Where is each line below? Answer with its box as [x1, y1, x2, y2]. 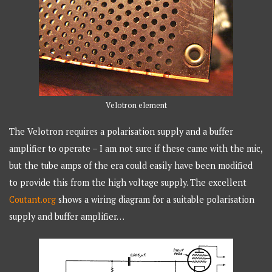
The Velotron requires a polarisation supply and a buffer [9, 126, 234, 138]
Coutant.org [9, 194, 56, 206]
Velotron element [105, 100, 167, 111]
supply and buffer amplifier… [9, 211, 125, 223]
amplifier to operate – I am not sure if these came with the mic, [9, 143, 263, 155]
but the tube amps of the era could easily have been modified [9, 160, 253, 172]
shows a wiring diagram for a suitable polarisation [56, 194, 255, 206]
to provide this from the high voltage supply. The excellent [9, 177, 247, 189]
